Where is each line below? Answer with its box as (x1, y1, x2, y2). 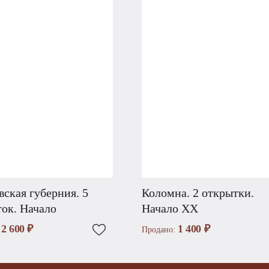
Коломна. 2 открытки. (142, 186, 254, 199)
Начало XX (142, 201, 198, 215)
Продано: (142, 225, 178, 235)
